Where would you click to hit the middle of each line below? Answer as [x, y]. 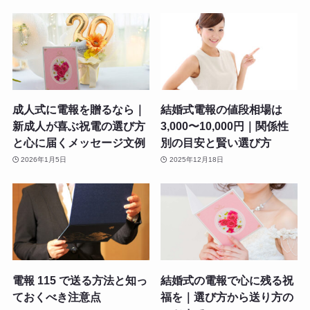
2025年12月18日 [196, 159]
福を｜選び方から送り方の [227, 297]
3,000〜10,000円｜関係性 [225, 126]
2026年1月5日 [44, 159]
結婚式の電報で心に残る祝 [227, 280]
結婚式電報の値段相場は [222, 110]
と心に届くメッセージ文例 [79, 143]
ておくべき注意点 [56, 297]
